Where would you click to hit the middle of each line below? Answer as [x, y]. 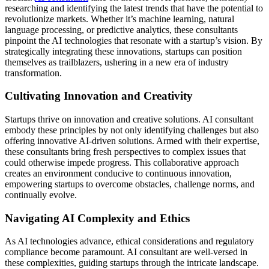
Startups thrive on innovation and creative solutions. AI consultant [129, 119]
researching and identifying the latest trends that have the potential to [134, 8]
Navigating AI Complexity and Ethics [97, 218]
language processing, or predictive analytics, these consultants [121, 29]
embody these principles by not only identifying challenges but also [132, 130]
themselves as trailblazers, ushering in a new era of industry [117, 62]
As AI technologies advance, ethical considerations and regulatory [129, 241]
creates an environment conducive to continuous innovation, [118, 173]
